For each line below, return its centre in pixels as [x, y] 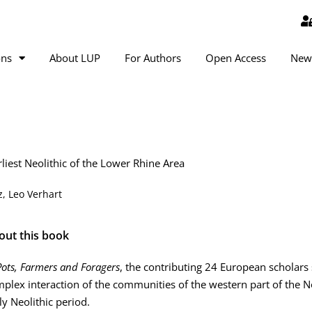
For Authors [153, 58]
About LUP [75, 58]
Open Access [236, 58]
